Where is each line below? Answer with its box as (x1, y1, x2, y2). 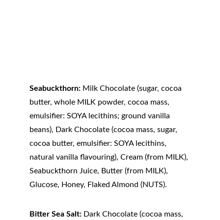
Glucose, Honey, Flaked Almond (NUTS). (29, 181, 167, 189)
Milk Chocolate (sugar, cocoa (81, 84, 184, 92)
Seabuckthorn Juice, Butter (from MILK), (29, 167, 170, 175)
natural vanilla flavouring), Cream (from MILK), (29, 153, 190, 161)
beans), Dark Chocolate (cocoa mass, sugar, (29, 126, 179, 134)
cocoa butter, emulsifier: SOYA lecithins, (29, 139, 168, 147)
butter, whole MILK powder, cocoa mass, (29, 98, 171, 106)
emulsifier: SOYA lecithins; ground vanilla (29, 112, 172, 120)
